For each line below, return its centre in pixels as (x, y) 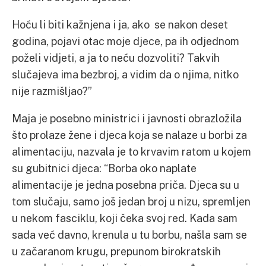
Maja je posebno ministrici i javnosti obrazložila (127, 118)
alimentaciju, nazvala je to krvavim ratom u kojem (132, 151)
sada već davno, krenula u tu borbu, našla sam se (129, 235)
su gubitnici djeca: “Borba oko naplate (104, 168)
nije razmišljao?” (52, 91)
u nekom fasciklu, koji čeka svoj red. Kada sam (125, 218)
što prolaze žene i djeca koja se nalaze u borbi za (129, 135)
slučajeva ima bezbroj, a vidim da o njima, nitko (125, 74)
